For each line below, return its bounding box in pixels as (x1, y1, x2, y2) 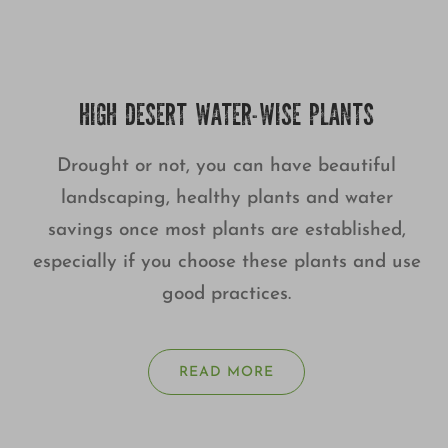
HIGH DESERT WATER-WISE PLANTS (79, 103, 375, 134)
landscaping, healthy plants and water (60, 189, 393, 209)
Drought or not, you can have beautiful (57, 157, 397, 177)
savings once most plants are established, (47, 221, 406, 241)
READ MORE (179, 365, 275, 381)
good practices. (162, 285, 292, 305)
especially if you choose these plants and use (32, 253, 421, 273)
